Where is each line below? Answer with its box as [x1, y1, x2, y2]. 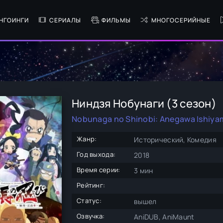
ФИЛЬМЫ [102, 15, 131, 24]
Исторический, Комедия [134, 135, 217, 144]
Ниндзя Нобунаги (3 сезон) [72, 96, 217, 111]
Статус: [77, 196, 102, 205]
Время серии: [77, 165, 120, 174]
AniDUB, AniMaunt [134, 212, 195, 222]
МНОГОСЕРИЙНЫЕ [151, 15, 211, 24]
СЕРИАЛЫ [49, 15, 81, 24]
